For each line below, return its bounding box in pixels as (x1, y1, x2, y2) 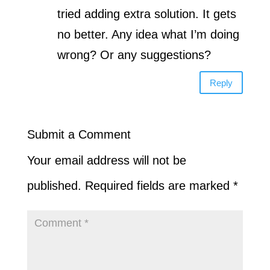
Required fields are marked (84, 179, 233, 193)
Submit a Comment (27, 128, 131, 142)
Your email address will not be (27, 154, 186, 168)
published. (27, 179, 81, 193)
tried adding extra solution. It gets (57, 7, 236, 21)
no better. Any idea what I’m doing (57, 28, 239, 42)
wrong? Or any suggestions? (57, 48, 211, 62)
